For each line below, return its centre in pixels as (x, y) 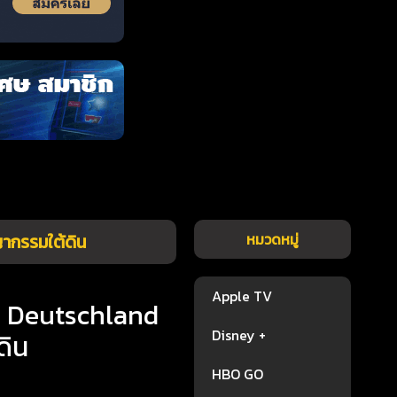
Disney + (239, 335)
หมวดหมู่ (273, 239)
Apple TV (242, 296)
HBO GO (238, 374)
